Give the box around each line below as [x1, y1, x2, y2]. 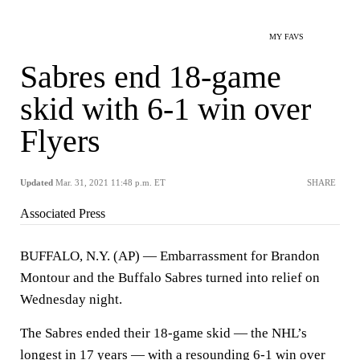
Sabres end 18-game [20, 59, 281, 95]
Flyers [20, 123, 100, 159]
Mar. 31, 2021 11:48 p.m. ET [55, 178, 166, 187]
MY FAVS [269, 32, 304, 41]
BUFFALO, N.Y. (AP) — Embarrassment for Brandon [20, 248, 320, 264]
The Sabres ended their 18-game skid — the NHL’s [20, 325, 307, 341]
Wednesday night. [20, 292, 122, 307]
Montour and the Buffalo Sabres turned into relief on [20, 270, 320, 285]
